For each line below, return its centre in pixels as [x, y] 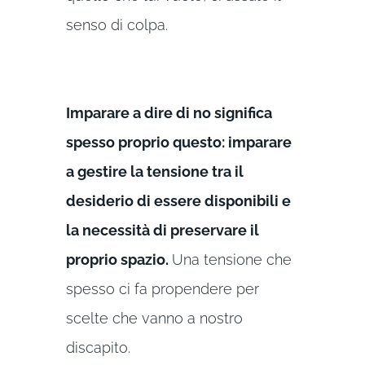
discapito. [98, 347]
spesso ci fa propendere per [162, 288]
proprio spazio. [119, 259]
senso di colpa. [117, 24]
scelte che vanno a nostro [154, 318]
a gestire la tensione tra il [154, 171]
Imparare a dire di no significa [169, 112]
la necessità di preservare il [162, 230]
